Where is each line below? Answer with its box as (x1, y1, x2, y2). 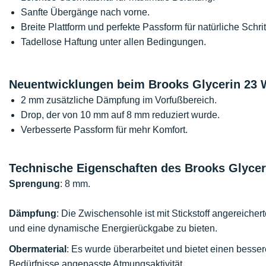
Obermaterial (9, 244, 66, 254)
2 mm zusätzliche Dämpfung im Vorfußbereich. (21, 95, 217, 105)
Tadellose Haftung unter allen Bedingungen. (21, 37, 206, 47)
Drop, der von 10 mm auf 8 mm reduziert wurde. (21, 110, 220, 120)
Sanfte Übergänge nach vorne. (21, 7, 150, 17)
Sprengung (9, 179, 60, 189)
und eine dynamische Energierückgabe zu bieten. (9, 223, 217, 233)
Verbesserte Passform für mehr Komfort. (21, 125, 188, 135)
